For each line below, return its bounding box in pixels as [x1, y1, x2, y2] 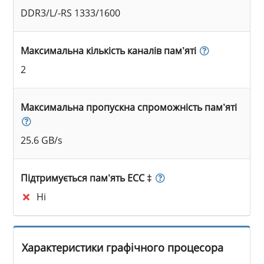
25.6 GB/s [21, 133, 63, 147]
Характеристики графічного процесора [22, 240, 224, 255]
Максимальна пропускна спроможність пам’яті [21, 100, 237, 114]
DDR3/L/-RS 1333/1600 [21, 6, 121, 19]
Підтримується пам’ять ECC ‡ [21, 171, 153, 184]
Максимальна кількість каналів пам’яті [21, 44, 197, 57]
